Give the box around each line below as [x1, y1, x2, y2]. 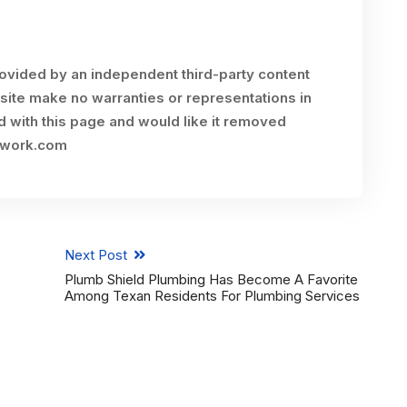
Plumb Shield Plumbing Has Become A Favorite [64, 271, 358, 288]
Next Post [64, 246, 131, 263]
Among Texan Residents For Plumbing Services [64, 287, 360, 304]
